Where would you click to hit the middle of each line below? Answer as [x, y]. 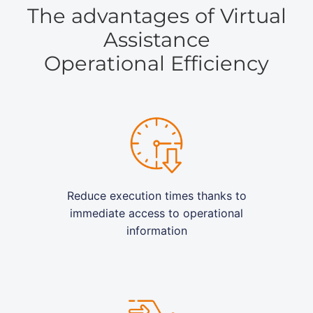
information [156, 231]
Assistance [156, 40]
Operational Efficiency [156, 64]
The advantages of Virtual [156, 16]
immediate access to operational [156, 213]
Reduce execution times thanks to [156, 196]
